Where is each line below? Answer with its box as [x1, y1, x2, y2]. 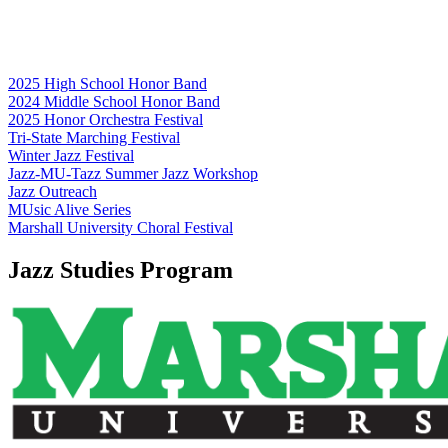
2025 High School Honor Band [8, 74, 207, 92]
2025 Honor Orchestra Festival [8, 110, 203, 128]
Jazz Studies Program [8, 256, 233, 283]
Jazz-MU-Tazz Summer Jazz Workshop [8, 164, 258, 182]
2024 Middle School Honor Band [8, 92, 220, 110]
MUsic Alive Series [8, 200, 131, 218]
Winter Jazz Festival [8, 146, 134, 164]
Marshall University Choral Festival [8, 218, 233, 236]
